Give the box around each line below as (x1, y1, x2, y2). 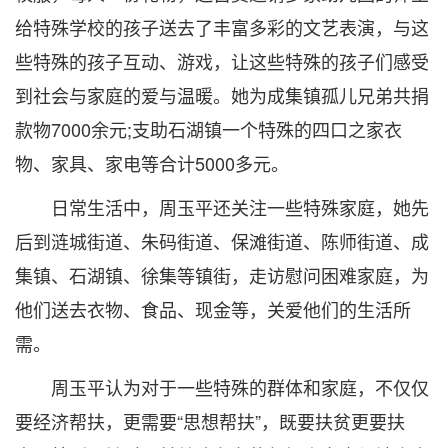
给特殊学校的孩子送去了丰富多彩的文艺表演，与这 (15, 14, 429, 40)
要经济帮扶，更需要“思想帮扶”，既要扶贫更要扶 (15, 408, 405, 434)
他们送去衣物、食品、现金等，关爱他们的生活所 (15, 296, 411, 322)
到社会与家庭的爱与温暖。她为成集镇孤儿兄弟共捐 (15, 82, 429, 108)
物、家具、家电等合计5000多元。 (15, 150, 289, 176)
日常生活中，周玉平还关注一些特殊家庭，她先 (15, 194, 429, 220)
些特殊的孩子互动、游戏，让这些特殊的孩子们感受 (15, 48, 429, 74)
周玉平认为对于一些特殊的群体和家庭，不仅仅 (15, 374, 429, 400)
